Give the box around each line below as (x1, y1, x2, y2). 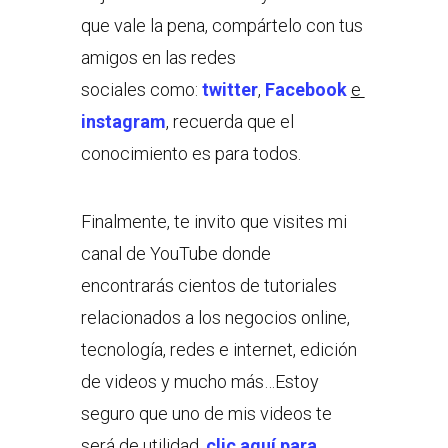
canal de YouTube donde (80, 242, 271, 264)
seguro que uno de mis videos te (80, 402, 332, 424)
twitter (201, 78, 258, 100)
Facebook (264, 78, 347, 100)
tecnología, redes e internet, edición (80, 338, 357, 360)
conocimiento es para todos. (80, 142, 301, 164)
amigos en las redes (80, 46, 236, 68)
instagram (80, 110, 166, 132)
